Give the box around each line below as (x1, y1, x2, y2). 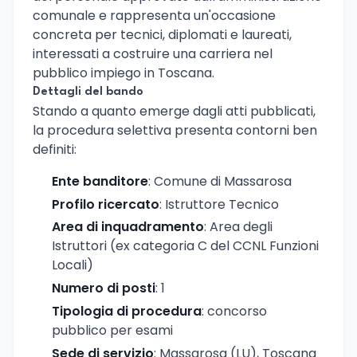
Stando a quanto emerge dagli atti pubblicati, (33, 101, 316, 120)
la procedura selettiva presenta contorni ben (33, 120, 317, 139)
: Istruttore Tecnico (159, 194, 279, 214)
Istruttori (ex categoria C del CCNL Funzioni (52, 237, 319, 256)
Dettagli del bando (33, 85, 143, 98)
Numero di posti (52, 279, 155, 298)
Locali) (52, 256, 93, 275)
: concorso (202, 301, 267, 320)
